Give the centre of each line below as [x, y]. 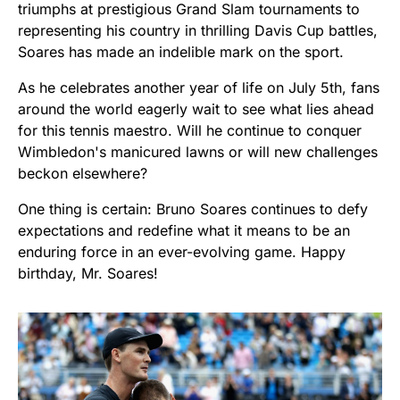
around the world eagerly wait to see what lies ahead [196, 108]
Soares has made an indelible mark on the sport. [181, 51]
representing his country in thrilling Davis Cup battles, [198, 30]
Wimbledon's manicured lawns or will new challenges [198, 151]
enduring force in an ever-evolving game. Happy [182, 251]
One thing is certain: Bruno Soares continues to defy [193, 208]
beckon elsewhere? [83, 173]
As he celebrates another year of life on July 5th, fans [199, 87]
